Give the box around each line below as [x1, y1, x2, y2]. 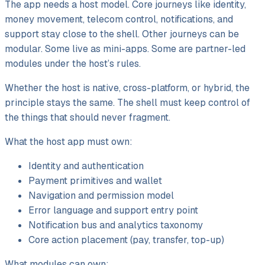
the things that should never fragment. [5, 111, 170, 124]
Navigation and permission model [28, 189, 174, 202]
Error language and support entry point [28, 203, 198, 216]
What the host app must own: [5, 135, 132, 148]
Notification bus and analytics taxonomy [28, 218, 203, 231]
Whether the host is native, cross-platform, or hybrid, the [5, 81, 250, 94]
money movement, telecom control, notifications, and [5, 12, 233, 25]
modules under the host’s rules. [5, 57, 141, 70]
